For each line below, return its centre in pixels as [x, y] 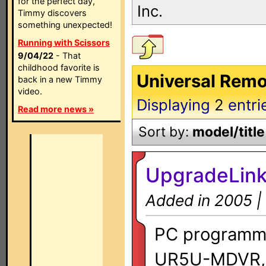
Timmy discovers [52, 13]
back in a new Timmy [60, 79]
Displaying [173, 105]
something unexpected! [65, 25]
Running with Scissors [64, 42]
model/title [229, 132]
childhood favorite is [59, 67]
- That [67, 56]
